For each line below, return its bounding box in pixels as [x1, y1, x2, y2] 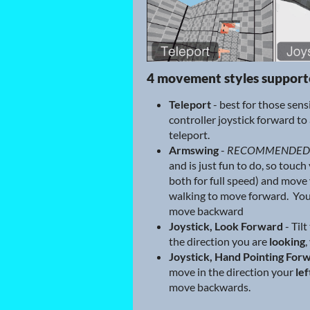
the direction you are [169, 235, 269, 248]
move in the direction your [169, 265, 295, 279]
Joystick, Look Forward [169, 219, 283, 233]
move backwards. [169, 280, 250, 294]
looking [269, 235, 305, 248]
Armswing [169, 143, 219, 157]
